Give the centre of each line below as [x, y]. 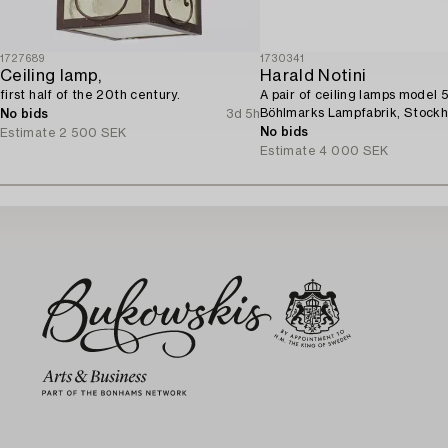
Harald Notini [313, 75]
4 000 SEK [354, 150]
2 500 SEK [93, 132]
